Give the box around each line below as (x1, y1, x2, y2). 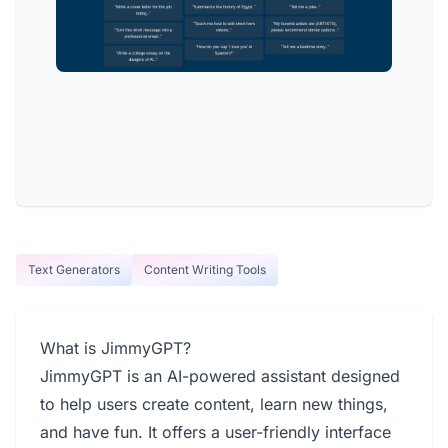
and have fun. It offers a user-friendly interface (40, 422, 391, 442)
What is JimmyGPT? (40, 338, 191, 358)
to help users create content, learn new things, (40, 394, 388, 414)
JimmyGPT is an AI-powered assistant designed (40, 366, 400, 386)
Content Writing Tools (144, 262, 266, 277)
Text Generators (28, 262, 120, 277)
